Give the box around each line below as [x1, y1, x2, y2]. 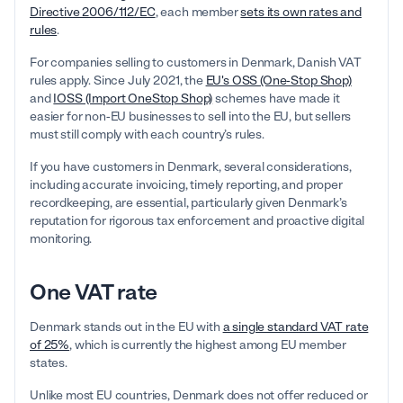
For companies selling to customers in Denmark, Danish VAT [30, 55, 362, 71]
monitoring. [30, 231, 93, 247]
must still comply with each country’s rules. [30, 127, 264, 143]
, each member [155, 4, 241, 21]
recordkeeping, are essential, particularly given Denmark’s [30, 195, 347, 211]
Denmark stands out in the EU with [30, 319, 223, 336]
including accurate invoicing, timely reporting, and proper [30, 177, 343, 193]
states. [30, 355, 67, 372]
